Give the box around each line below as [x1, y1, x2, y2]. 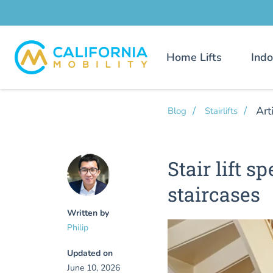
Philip [67, 222, 88, 233]
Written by [67, 207, 109, 219]
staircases [167, 181, 260, 207]
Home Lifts [166, 49, 222, 65]
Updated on [67, 247, 113, 259]
